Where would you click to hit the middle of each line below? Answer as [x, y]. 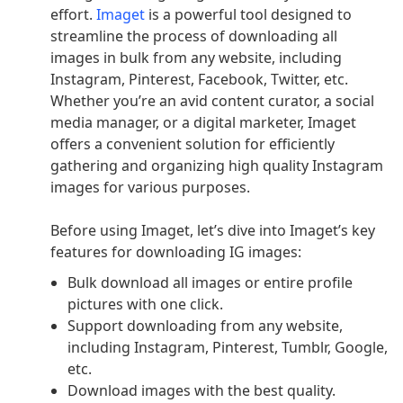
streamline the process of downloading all [194, 36]
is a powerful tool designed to [250, 15]
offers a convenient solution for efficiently [193, 144]
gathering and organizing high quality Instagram [217, 166]
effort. [73, 15]
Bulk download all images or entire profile [210, 283]
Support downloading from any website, [205, 326]
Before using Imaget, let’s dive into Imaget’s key [213, 231]
